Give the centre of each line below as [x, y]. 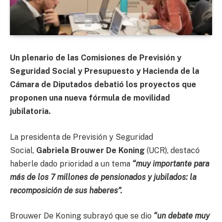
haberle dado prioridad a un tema [71, 164]
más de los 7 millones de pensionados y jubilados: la [103, 177]
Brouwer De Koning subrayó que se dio [82, 216]
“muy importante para [171, 164]
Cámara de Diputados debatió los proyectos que [103, 85]
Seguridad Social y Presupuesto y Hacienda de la [105, 71]
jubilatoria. [30, 111]
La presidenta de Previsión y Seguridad [82, 137]
